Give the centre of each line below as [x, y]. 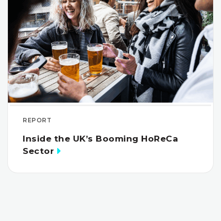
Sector [38, 151]
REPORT [37, 120]
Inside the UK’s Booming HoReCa [100, 138]
